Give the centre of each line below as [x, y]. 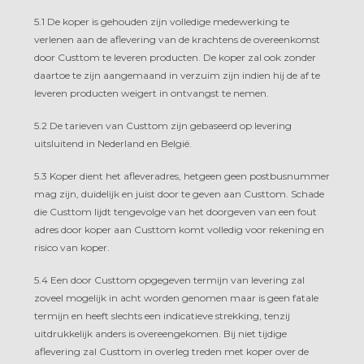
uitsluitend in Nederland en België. [113, 143]
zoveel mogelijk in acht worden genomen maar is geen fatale [176, 297]
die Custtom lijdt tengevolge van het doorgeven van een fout [175, 211]
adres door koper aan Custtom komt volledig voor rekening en [179, 229]
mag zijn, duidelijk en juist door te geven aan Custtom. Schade [179, 193]
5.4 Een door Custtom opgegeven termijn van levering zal [169, 279]
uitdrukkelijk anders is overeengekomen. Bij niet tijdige [160, 333]
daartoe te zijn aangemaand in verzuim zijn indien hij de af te [177, 75]
